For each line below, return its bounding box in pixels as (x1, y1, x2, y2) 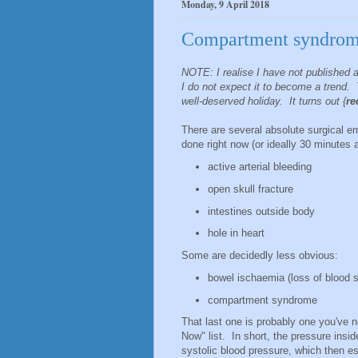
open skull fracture (207, 182, 293, 195)
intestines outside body (207, 205, 315, 217)
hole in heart (207, 227, 265, 240)
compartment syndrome (207, 293, 317, 306)
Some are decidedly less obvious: (181, 249, 338, 262)
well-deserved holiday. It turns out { (181, 95, 346, 108)
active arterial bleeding (207, 161, 312, 173)
